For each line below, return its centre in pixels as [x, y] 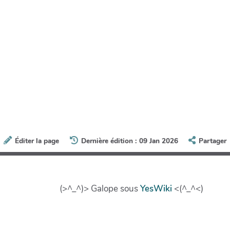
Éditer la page [37, 141]
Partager [212, 141]
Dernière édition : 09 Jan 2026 [129, 141]
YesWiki [156, 189]
